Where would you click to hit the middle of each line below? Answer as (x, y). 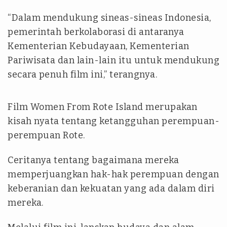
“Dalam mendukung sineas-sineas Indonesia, (109, 18)
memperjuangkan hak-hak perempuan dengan (113, 175)
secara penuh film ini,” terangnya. (84, 75)
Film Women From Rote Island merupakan (103, 107)
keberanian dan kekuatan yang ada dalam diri (111, 189)
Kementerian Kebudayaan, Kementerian (99, 46)
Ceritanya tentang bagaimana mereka (93, 160)
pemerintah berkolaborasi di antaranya (96, 32)
